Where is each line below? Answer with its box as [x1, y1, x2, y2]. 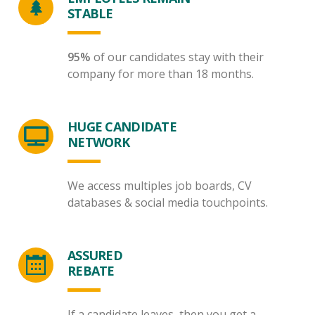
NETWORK [67, 134, 129, 150]
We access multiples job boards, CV [67, 178, 252, 193]
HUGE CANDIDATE [67, 118, 176, 135]
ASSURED [67, 247, 122, 264]
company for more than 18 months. [67, 66, 254, 82]
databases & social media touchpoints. [67, 195, 268, 210]
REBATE [67, 262, 115, 279]
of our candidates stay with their [91, 49, 264, 65]
